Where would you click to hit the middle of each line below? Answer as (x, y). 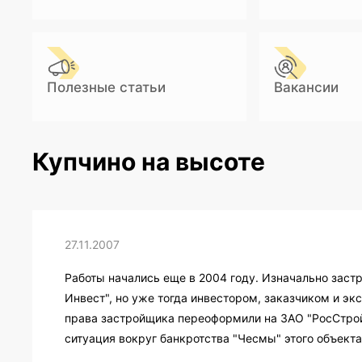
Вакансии (306, 88)
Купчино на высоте (149, 162)
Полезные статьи (106, 88)
